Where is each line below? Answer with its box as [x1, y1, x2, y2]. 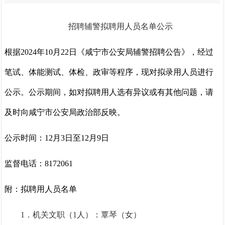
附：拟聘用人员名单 [5, 185, 77, 194]
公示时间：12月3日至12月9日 [5, 134, 109, 143]
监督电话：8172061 [5, 159, 73, 168]
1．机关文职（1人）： [21, 210, 101, 219]
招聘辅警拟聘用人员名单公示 [68, 22, 173, 31]
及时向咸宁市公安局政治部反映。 [5, 108, 126, 117]
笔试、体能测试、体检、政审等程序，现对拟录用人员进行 [5, 68, 214, 77]
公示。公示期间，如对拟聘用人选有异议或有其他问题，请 [5, 88, 214, 97]
